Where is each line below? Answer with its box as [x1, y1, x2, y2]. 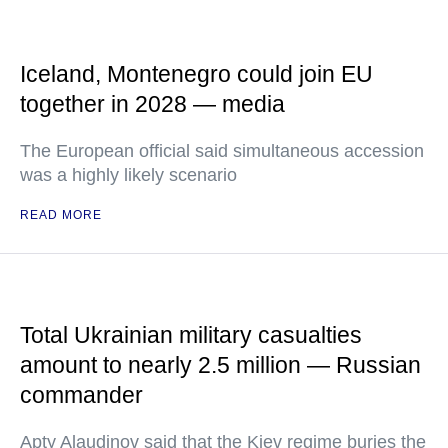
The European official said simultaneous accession [20, 141, 424, 161]
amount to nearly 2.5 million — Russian [20, 352, 421, 378]
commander [20, 382, 143, 408]
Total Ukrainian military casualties [20, 322, 362, 348]
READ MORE [20, 208, 102, 222]
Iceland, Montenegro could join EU [20, 61, 373, 87]
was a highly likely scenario [20, 165, 237, 185]
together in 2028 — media [20, 91, 285, 117]
